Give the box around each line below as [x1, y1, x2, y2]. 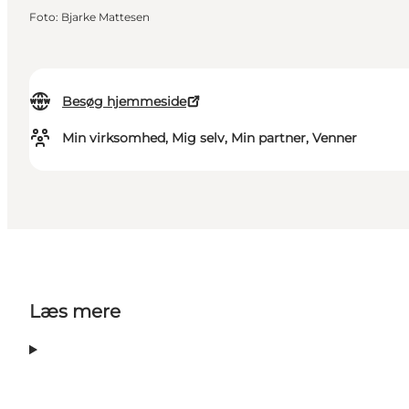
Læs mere [29, 300, 121, 323]
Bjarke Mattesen [61, 10, 150, 25]
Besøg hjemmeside [62, 93, 186, 110]
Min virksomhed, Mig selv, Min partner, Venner [62, 130, 357, 147]
